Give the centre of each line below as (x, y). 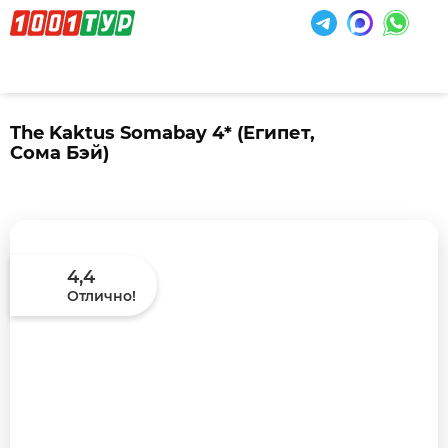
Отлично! (101, 296)
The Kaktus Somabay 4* (123, 133)
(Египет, (276, 133)
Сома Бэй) (59, 153)
